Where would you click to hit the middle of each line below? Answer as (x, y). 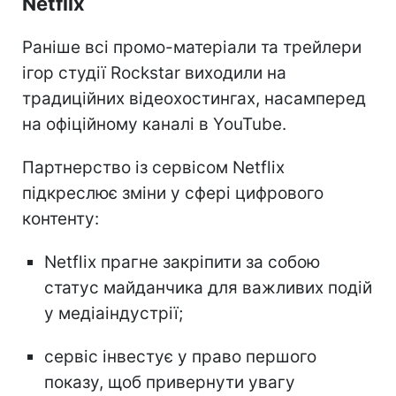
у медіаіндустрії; (114, 313)
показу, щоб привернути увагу (170, 382)
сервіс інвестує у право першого (180, 356)
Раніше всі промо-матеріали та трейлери (192, 47)
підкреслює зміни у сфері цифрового (173, 193)
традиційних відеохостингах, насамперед (194, 98)
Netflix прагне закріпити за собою (182, 262)
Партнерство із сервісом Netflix (153, 167)
